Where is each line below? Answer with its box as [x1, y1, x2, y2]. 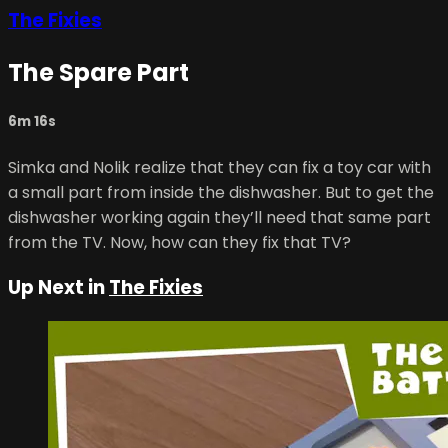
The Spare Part [8, 56, 189, 90]
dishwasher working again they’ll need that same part [8, 205, 431, 229]
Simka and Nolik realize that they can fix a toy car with [8, 155, 431, 179]
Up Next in [8, 274, 109, 302]
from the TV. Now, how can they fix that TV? [8, 230, 351, 254]
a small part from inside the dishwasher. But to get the [8, 180, 434, 204]
